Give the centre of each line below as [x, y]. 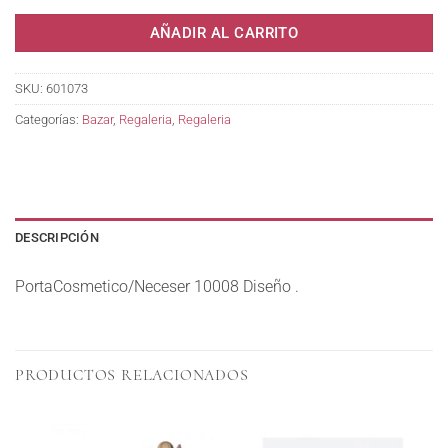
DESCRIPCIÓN [57, 237]
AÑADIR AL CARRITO [224, 33]
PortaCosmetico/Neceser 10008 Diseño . [157, 286]
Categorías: [48, 119]
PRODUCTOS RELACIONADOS [132, 374]
